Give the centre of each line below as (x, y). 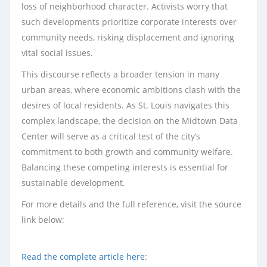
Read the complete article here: (84, 257)
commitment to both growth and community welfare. (127, 152)
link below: (43, 220)
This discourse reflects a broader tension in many (120, 74)
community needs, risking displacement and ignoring (128, 37)
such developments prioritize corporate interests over (129, 22)
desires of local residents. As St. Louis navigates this (125, 105)
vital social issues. (57, 53)
